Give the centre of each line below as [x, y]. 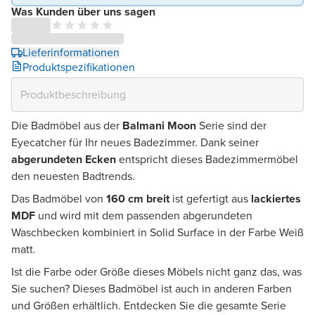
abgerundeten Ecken [64, 159]
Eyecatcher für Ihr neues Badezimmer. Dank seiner [135, 142]
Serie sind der [231, 125]
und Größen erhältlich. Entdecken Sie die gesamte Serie [149, 305]
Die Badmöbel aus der [67, 125]
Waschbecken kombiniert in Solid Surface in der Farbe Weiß [157, 232]
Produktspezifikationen [79, 67]
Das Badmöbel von [59, 198]
